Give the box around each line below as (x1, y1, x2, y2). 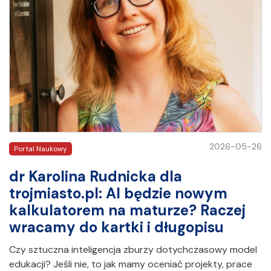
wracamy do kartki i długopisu (9, 217, 224, 237)
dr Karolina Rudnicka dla (9, 166, 182, 186)
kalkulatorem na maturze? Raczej (9, 200, 246, 220)
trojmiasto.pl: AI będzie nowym (9, 183, 227, 203)
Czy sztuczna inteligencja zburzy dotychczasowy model (9, 243, 257, 256)
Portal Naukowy (14, 143, 67, 154)
